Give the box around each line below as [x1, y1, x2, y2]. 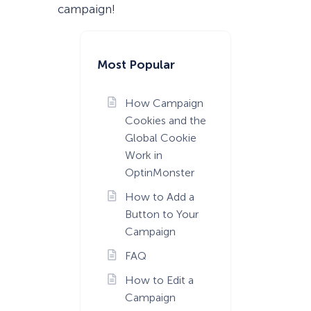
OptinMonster [124, 165, 194, 179]
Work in [124, 148, 162, 162]
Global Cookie [124, 131, 196, 144]
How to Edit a [124, 273, 194, 287]
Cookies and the [124, 113, 206, 127]
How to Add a [124, 190, 194, 203]
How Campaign [124, 96, 203, 110]
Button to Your [124, 207, 199, 221]
